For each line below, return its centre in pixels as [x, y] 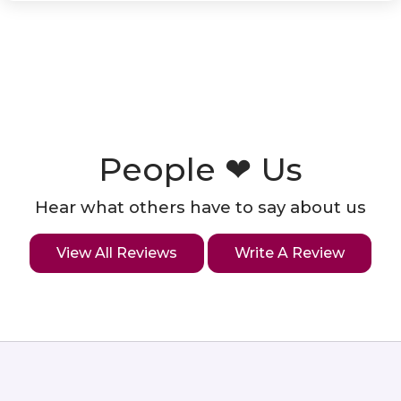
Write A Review [290, 253]
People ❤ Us [200, 169]
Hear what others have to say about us [200, 208]
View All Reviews [117, 253]
